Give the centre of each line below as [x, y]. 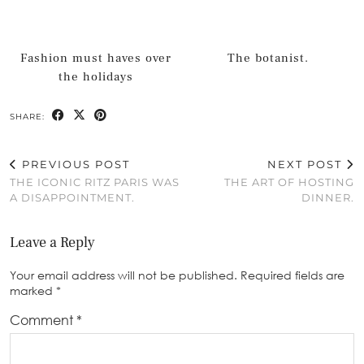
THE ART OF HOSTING [289, 182]
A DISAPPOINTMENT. [72, 197]
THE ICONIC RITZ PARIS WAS [95, 182]
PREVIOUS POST [74, 164]
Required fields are [292, 275]
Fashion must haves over [96, 58]
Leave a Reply [52, 242]
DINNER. [328, 197]
